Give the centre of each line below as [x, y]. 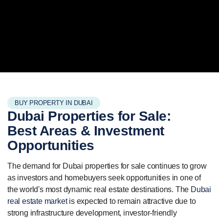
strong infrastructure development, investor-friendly [92, 213]
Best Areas [42, 131]
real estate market [37, 201]
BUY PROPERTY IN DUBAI [54, 103]
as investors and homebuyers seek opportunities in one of [104, 177]
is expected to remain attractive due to [131, 201]
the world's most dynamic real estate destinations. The [99, 189]
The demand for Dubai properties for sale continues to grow [107, 166]
